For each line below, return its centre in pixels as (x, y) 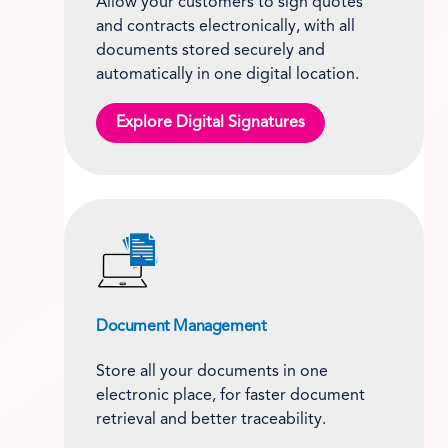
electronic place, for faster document (230, 396)
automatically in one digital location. (227, 74)
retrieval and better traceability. (211, 420)
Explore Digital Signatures (210, 122)
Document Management (181, 327)
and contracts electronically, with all (225, 26)
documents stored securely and (210, 50)
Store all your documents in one (212, 372)
